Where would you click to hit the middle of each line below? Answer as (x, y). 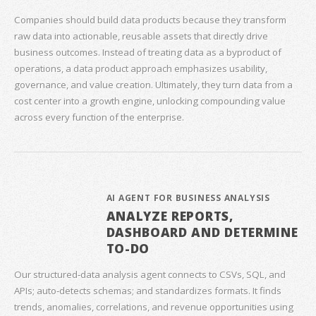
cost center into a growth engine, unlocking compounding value (150, 101)
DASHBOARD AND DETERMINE (202, 232)
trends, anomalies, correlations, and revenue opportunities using (154, 306)
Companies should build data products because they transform (150, 20)
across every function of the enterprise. (99, 117)
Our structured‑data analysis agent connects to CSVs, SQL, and (150, 274)
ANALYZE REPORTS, (170, 216)
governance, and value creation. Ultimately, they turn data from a (153, 85)
